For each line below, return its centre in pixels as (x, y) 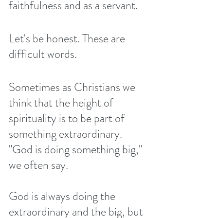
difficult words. (43, 54)
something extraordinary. (67, 134)
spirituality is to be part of (68, 118)
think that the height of (62, 103)
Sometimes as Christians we (73, 87)
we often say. (38, 165)
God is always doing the (63, 196)
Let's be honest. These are (68, 39)
